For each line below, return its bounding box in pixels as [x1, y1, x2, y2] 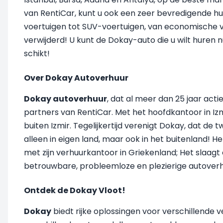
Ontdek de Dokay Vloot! [24, 185, 125, 196]
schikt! [24, 48, 50, 59]
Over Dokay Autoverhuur [24, 72, 128, 84]
